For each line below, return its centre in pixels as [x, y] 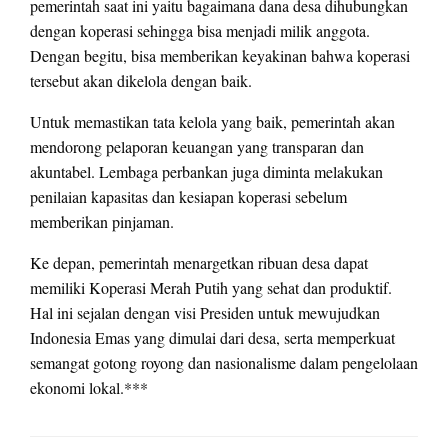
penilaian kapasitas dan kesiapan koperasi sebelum [188, 196]
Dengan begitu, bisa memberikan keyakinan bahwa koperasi [220, 55]
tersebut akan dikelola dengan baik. [141, 80]
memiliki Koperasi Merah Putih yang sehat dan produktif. [211, 287]
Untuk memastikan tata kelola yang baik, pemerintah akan [212, 121]
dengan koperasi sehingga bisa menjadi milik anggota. [200, 30]
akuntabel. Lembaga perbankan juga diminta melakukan [206, 171]
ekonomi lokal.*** [89, 387]
